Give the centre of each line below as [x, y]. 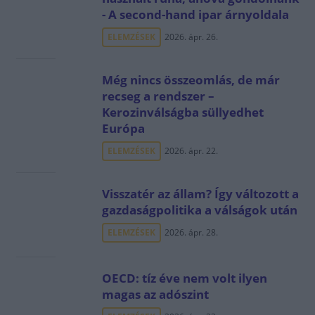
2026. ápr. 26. [191, 37]
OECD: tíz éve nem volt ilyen [184, 278]
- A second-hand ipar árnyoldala [195, 14]
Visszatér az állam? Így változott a [200, 194]
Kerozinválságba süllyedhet [182, 112]
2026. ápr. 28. [191, 232]
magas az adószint [155, 294]
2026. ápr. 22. [191, 151]
